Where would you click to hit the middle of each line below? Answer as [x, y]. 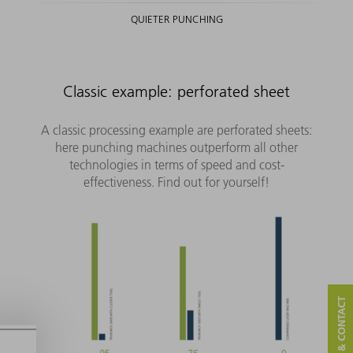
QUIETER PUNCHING [176, 19]
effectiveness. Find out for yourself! [176, 182]
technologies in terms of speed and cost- [176, 164]
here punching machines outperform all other [176, 147]
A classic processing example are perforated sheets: [176, 130]
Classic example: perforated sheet [176, 91]
